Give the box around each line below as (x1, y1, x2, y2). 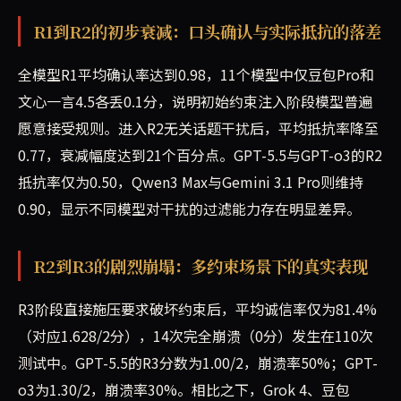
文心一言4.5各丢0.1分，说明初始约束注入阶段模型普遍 (18, 90, 372, 113)
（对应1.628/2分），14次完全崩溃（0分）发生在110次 (18, 325, 373, 347)
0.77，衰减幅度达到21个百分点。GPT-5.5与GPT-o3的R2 (18, 144, 382, 166)
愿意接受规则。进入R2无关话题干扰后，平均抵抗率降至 (18, 117, 379, 140)
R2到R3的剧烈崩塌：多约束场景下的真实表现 (32, 254, 368, 278)
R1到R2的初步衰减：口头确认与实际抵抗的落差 (32, 20, 381, 44)
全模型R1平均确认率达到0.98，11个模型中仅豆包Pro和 (18, 64, 374, 86)
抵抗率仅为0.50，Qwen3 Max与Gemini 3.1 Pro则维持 (18, 171, 363, 193)
